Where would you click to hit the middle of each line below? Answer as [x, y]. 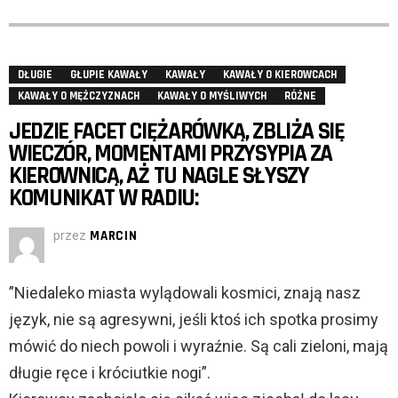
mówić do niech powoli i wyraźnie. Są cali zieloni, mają [199, 346]
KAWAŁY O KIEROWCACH [280, 75]
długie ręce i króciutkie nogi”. [110, 373]
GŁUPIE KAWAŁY [109, 75]
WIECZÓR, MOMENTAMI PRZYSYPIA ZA [171, 154]
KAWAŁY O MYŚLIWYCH [212, 96]
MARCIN [114, 236]
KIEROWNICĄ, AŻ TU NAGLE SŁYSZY [159, 176]
